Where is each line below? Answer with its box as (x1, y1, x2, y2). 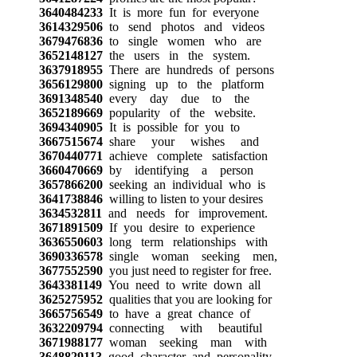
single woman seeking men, (102, 249, 277, 263)
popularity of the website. (102, 105, 256, 120)
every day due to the (102, 91, 249, 105)
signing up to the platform (102, 76, 264, 91)
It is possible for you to (102, 120, 240, 134)
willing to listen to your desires (102, 191, 263, 206)
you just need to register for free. (102, 263, 272, 277)
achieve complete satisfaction (102, 148, 268, 163)
